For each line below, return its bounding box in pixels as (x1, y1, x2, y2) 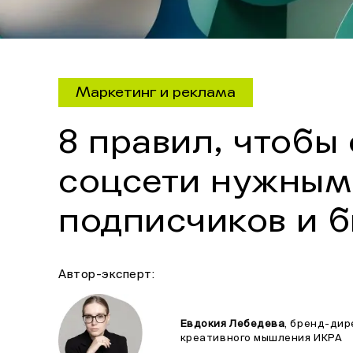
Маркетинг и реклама (76, 84, 236, 101)
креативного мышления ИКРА (180, 333, 345, 344)
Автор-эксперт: (58, 268, 155, 281)
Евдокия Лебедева (180, 319, 285, 330)
